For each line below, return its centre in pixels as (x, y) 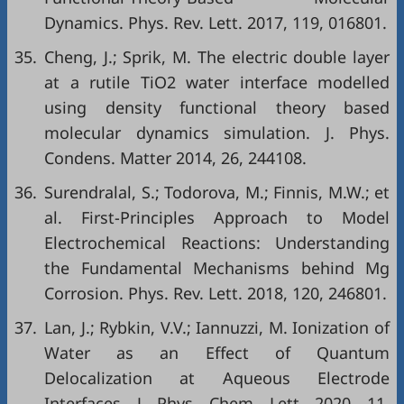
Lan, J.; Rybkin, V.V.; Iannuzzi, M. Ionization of (217, 328)
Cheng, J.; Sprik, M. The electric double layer (217, 57)
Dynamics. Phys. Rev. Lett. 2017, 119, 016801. (216, 23)
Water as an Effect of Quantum (217, 353)
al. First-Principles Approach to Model (217, 218)
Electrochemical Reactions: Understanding (217, 243)
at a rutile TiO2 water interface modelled (217, 83)
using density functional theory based (217, 108)
